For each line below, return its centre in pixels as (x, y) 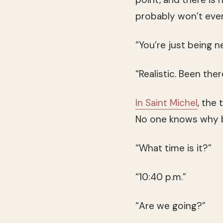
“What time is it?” (173, 148)
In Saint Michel (167, 103)
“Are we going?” (170, 206)
